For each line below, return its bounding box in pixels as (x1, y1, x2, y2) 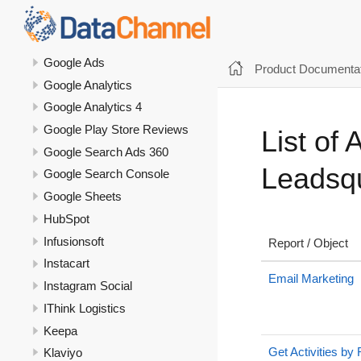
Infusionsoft (44, 234, 104, 248)
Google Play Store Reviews (44, 122, 189, 136)
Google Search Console (44, 167, 169, 181)
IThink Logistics (44, 301, 126, 315)
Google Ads (44, 55, 105, 69)
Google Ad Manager (44, 33, 148, 48)
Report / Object (268, 236, 348, 250)
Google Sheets (44, 189, 122, 204)
